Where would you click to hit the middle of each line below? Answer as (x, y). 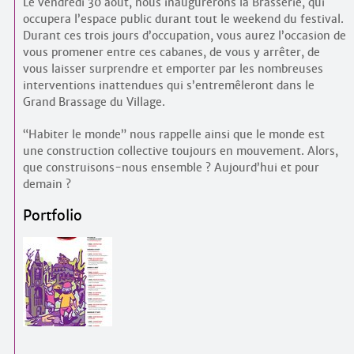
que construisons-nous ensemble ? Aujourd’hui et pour (171, 168)
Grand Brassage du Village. (94, 102)
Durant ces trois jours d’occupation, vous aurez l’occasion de (184, 36)
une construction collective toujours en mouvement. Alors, (180, 151)
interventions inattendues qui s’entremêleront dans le (168, 85)
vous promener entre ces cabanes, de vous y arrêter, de (171, 52)
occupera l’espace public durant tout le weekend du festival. (183, 19)
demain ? (47, 184)
